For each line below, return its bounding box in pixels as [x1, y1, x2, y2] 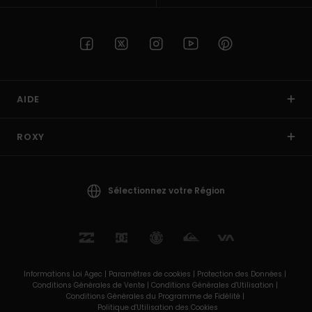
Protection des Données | [197, 268, 288, 279]
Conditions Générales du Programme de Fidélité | [65, 290, 247, 302]
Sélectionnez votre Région [108, 184, 225, 196]
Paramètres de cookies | [109, 268, 197, 279]
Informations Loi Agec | [24, 268, 109, 279]
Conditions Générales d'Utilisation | [150, 279, 280, 290]
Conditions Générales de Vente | [32, 279, 151, 290]
